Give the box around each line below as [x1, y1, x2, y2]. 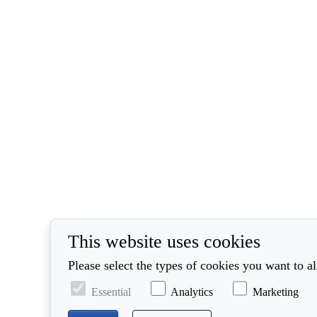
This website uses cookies [67, 231, 260, 253]
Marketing [253, 286, 299, 299]
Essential [91, 286, 131, 299]
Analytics [170, 286, 213, 299]
